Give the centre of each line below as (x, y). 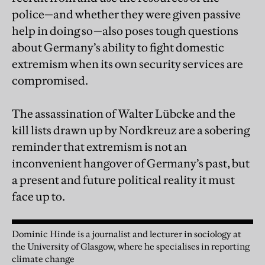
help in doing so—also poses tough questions (125, 30)
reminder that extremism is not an (99, 146)
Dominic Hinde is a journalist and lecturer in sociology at (127, 234)
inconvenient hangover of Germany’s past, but (131, 163)
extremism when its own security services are (127, 64)
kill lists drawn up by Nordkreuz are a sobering (131, 130)
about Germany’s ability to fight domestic (118, 47)
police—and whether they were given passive (126, 14)
